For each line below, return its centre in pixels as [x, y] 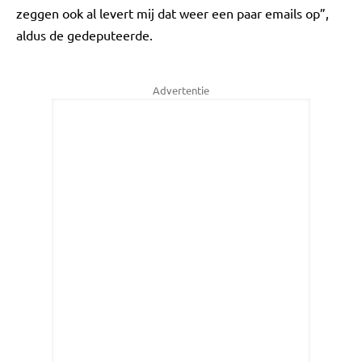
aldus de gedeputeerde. [84, 35]
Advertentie [181, 90]
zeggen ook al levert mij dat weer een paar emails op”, [173, 13]
